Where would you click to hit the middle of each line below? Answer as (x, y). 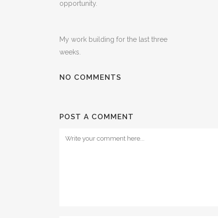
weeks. (70, 52)
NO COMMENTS (90, 77)
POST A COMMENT (97, 117)
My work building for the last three (113, 39)
